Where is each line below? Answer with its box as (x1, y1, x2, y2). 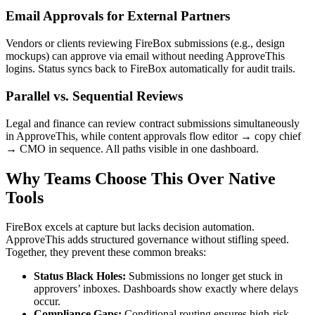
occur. (34, 295, 60, 308)
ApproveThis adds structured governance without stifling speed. (6, 233, 289, 246)
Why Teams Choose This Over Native (6, 169, 276, 188)
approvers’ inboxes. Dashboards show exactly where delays (34, 283, 298, 295)
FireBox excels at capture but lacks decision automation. (6, 221, 255, 233)
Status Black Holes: (34, 270, 126, 283)
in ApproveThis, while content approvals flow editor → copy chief (6, 129, 301, 142)
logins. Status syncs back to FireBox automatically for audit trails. (6, 63, 295, 75)
